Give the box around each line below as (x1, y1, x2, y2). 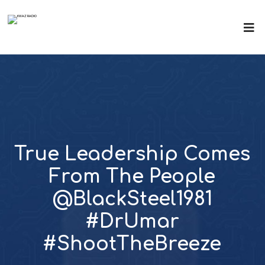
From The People (49, 166, 216, 187)
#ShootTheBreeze (43, 234, 222, 254)
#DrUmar (85, 211, 179, 232)
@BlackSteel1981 (52, 189, 212, 209)
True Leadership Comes (14, 144, 251, 164)
